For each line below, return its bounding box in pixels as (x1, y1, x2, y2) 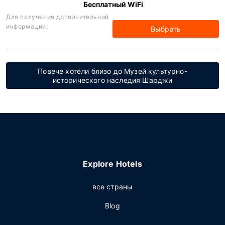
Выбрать (150, 25, 181, 33)
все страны (92, 182, 133, 191)
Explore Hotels (83, 159, 142, 169)
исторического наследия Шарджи (52, 76, 173, 84)
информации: (6, 23, 48, 30)
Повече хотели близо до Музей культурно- (38, 67, 187, 75)
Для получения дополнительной (6, 13, 109, 21)
